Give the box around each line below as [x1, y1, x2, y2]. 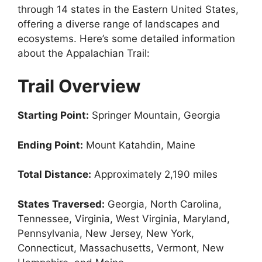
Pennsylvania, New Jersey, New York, [18, 227, 194, 239]
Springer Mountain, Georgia [89, 109, 220, 121]
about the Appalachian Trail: [18, 47, 150, 59]
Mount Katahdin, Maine [83, 139, 195, 151]
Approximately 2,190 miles [91, 168, 218, 180]
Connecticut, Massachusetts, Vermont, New [18, 242, 224, 254]
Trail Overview [18, 75, 141, 96]
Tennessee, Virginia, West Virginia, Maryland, [18, 212, 230, 225]
